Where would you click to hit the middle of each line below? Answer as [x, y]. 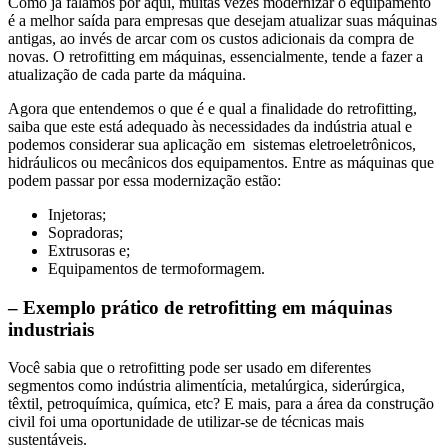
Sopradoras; [85, 232]
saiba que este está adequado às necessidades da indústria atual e [210, 126]
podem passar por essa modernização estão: [144, 180]
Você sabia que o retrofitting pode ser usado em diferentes [189, 368]
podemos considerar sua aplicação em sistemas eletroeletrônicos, [212, 144]
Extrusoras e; [89, 250]
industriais [51, 329]
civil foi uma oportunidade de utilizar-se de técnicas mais [186, 422]
